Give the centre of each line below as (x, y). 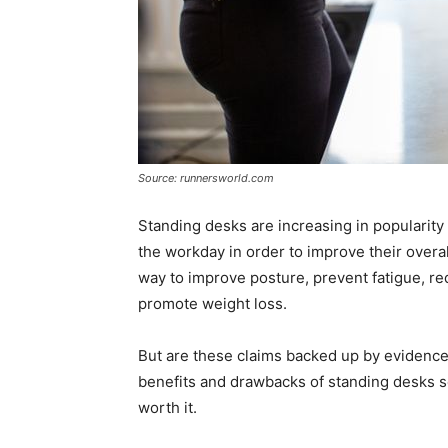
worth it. (167, 407)
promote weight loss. (212, 303)
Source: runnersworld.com (206, 178)
